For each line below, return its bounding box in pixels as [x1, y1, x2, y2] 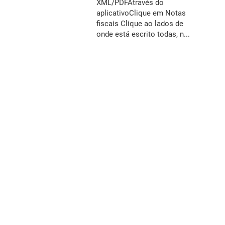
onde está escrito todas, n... [96, 30, 190, 39]
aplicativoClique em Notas [96, 9, 186, 18]
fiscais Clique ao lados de [96, 19, 183, 29]
